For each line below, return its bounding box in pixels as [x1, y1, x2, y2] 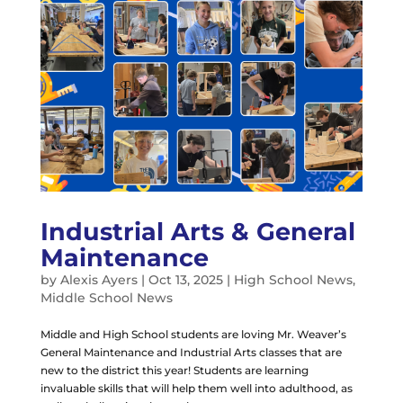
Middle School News [40, 289, 173, 306]
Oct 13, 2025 [148, 271, 223, 288]
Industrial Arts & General [40, 216, 355, 246]
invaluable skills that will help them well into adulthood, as [40, 381, 353, 395]
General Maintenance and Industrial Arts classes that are [40, 345, 342, 359]
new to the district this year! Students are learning [40, 363, 309, 377]
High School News [233, 271, 353, 288]
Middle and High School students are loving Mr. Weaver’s [40, 327, 346, 341]
